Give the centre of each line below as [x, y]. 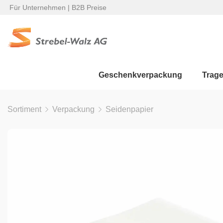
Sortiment [24, 109]
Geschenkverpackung [140, 75]
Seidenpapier [129, 109]
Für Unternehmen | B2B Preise [57, 7]
